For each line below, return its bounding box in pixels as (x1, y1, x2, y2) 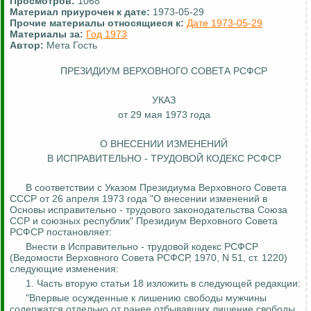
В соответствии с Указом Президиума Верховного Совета (26, 182, 287, 194)
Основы (10, 204, 48, 216)
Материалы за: (10, 28, 86, 40)
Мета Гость (47, 40, 97, 51)
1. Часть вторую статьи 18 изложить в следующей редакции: (26, 278, 301, 289)
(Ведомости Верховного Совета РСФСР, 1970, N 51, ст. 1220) (10, 252, 287, 264)
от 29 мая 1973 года (117, 109, 210, 121)
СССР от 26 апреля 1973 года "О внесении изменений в (10, 193, 267, 205)
